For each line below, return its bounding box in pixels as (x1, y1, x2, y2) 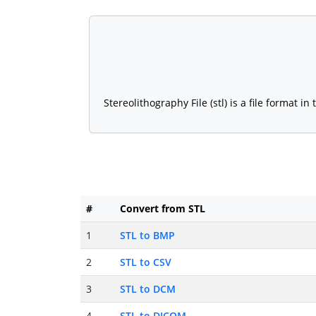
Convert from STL (120, 202, 205, 216)
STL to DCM (120, 282, 176, 296)
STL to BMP (120, 229, 175, 243)
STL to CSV (120, 255, 171, 269)
